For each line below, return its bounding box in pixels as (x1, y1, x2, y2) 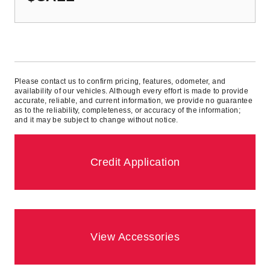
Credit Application (90, 156, 180, 169)
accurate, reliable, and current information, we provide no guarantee (14, 96, 253, 105)
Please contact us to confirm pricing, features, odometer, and (14, 77, 226, 86)
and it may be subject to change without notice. (14, 116, 178, 125)
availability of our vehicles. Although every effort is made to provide (14, 87, 248, 96)
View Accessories (90, 231, 180, 243)
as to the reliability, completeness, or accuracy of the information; (14, 106, 241, 115)
